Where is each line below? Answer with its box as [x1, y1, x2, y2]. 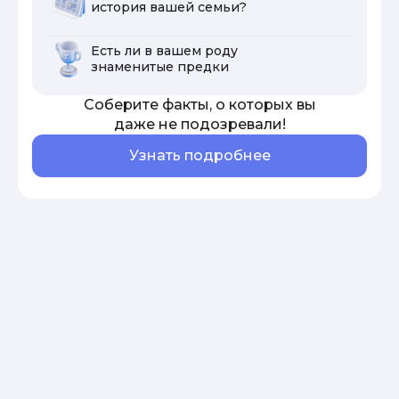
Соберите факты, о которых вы [83, 95, 316, 113]
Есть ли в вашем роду [91, 42, 238, 59]
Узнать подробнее [128, 146, 271, 164]
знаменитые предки [91, 58, 229, 75]
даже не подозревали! [113, 115, 286, 133]
